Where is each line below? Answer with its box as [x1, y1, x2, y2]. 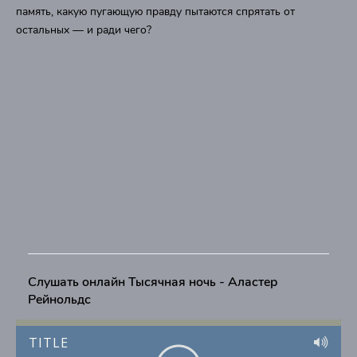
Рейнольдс [28, 291, 91, 308]
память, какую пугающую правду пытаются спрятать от [16, 4, 295, 19]
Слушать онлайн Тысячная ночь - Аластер [28, 273, 277, 291]
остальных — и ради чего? [16, 22, 151, 37]
